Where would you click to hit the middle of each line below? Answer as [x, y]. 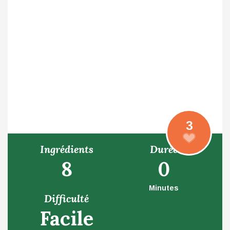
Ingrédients [66, 149]
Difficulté [66, 198]
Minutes [164, 188]
